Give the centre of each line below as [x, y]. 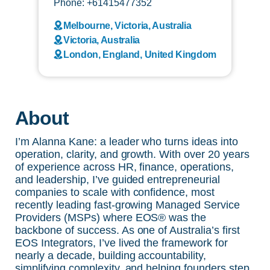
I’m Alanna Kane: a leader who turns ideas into [127, 141]
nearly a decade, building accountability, [111, 255]
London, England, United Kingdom [140, 54]
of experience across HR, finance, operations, [125, 167]
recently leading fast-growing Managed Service [128, 205]
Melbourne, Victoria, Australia [127, 25]
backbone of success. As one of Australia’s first [128, 230]
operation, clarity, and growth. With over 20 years [133, 154]
